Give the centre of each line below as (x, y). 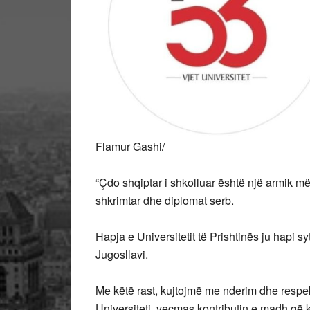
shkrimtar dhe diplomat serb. (165, 201)
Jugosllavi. (122, 255)
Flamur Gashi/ (130, 147)
